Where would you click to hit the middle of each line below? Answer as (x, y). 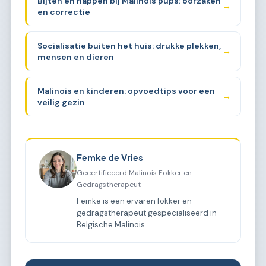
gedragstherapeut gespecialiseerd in (147, 213)
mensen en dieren (75, 57)
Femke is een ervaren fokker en (134, 201)
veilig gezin (61, 102)
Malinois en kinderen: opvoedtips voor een (126, 91)
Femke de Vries (110, 158)
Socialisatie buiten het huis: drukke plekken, (129, 45)
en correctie (64, 12)
